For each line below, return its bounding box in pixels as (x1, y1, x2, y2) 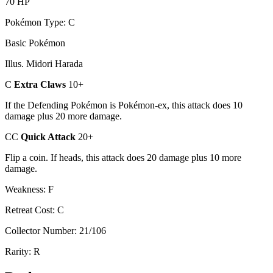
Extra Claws (14, 79, 68, 90)
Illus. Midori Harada (5, 58, 83, 69)
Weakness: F (5, 184, 54, 195)
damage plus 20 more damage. (5, 111, 122, 122)
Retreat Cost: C (5, 205, 64, 216)
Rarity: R (5, 246, 40, 257)
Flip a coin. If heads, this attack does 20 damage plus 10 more (5, 152, 241, 163)
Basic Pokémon (5, 38, 65, 49)
